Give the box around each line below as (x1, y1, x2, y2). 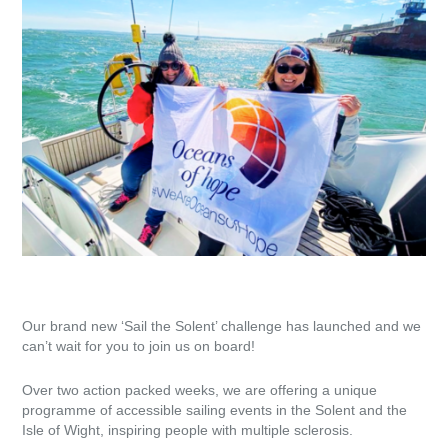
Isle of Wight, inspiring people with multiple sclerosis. (22, 421, 353, 438)
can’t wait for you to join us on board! (22, 337, 255, 354)
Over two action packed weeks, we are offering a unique (22, 381, 377, 398)
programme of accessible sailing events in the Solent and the (22, 401, 407, 418)
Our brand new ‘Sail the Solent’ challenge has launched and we (22, 317, 421, 334)
